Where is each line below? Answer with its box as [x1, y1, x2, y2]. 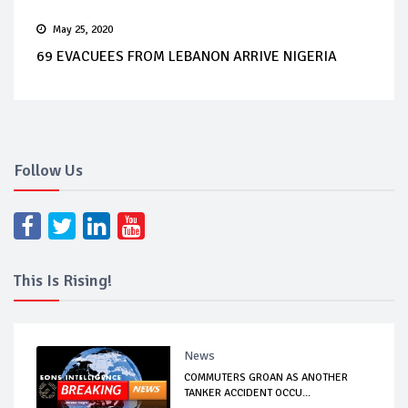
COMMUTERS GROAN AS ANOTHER [184, 371, 349, 385]
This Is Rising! [14, 270, 112, 291]
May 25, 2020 [53, 23, 113, 37]
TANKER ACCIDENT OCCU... [184, 386, 311, 401]
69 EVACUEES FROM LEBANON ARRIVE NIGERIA [36, 47, 337, 66]
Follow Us [14, 160, 83, 181]
